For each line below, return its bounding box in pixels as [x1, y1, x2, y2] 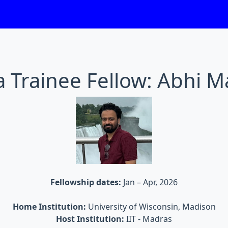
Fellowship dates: [50, 176, 123, 188]
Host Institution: [56, 213, 124, 224]
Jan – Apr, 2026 [123, 176, 178, 188]
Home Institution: [12, 201, 86, 212]
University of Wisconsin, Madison [85, 201, 216, 212]
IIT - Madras [124, 213, 172, 224]
